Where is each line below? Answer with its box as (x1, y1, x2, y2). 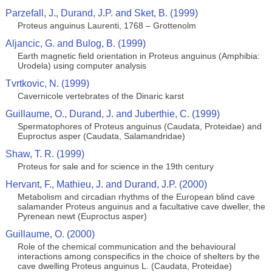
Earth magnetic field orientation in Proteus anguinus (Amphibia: (17, 51, 260, 61)
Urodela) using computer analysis (17, 61, 146, 70)
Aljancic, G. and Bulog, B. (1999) (5, 38, 146, 49)
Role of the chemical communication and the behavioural (17, 242, 236, 251)
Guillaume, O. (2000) (5, 229, 95, 239)
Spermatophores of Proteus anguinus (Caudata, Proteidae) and (17, 121, 262, 131)
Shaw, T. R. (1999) (5, 149, 84, 159)
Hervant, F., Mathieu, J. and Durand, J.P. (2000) (5, 179, 207, 189)
